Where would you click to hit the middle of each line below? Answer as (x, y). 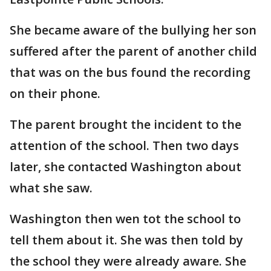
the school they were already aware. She (128, 261)
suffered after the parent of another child (133, 51)
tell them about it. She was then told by (126, 240)
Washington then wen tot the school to (125, 219)
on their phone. (57, 93)
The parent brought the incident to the (126, 124)
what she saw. (51, 188)
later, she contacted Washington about (126, 167)
